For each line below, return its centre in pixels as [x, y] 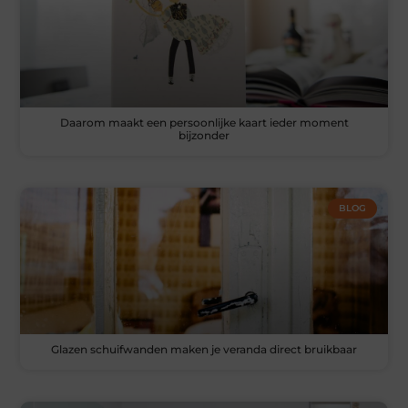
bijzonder [204, 135]
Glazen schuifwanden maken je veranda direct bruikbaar [204, 349]
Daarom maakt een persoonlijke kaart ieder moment [204, 122]
